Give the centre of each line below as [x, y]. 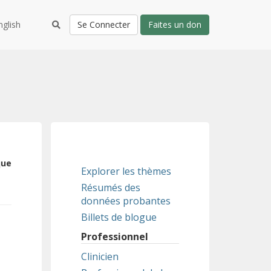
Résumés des [110, 188]
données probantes [126, 201]
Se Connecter [104, 24]
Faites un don [175, 24]
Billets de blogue [119, 217]
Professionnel [114, 237]
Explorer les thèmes [126, 171]
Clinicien [100, 256]
